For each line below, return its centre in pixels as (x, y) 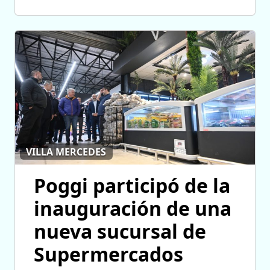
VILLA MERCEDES (66, 152)
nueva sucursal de (120, 231)
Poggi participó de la (132, 186)
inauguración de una (133, 209)
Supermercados (108, 254)
